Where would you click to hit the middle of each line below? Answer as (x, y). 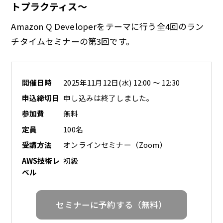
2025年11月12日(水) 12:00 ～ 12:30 (121, 82)
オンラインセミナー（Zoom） (115, 145)
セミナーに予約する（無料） (111, 204)
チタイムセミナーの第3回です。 (73, 42)
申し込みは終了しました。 (109, 98)
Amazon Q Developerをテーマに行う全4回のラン (108, 27)
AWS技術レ (41, 160)
